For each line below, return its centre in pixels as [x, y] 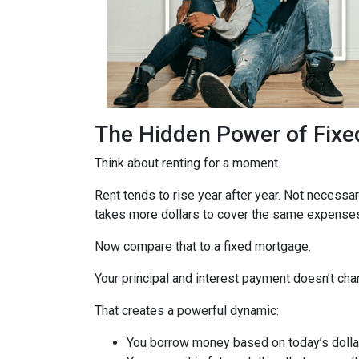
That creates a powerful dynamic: [187, 311]
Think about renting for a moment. [188, 163]
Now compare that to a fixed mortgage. [203, 246]
